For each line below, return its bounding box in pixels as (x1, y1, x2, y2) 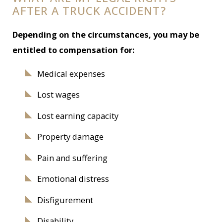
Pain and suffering (37, 152, 108, 164)
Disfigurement (37, 194, 93, 206)
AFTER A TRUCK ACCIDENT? (12, 3, 166, 18)
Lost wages (37, 89, 80, 101)
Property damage (37, 131, 104, 143)
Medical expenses (37, 67, 105, 79)
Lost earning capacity (37, 110, 118, 121)
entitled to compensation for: (12, 44, 135, 56)
